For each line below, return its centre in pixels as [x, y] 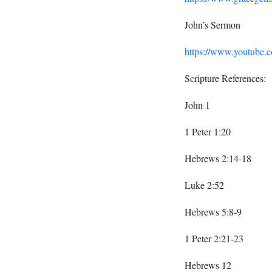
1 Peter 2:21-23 [214, 239]
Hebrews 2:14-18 [218, 158]
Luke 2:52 [204, 185]
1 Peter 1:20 [208, 132]
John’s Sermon [212, 25]
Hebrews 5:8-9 [213, 212]
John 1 [197, 105]
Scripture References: [225, 78]
